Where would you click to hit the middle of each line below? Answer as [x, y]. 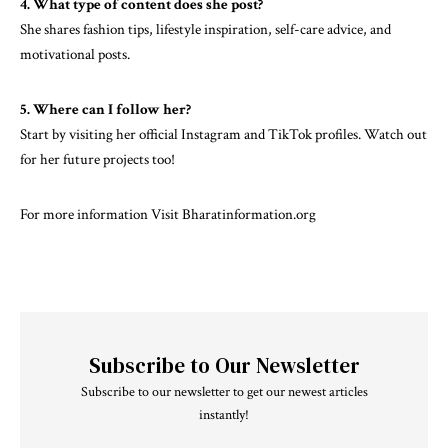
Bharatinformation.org [249, 214]
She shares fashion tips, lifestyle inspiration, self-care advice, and [205, 29]
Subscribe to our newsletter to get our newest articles [224, 391]
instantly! [224, 414]
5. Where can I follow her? [105, 109]
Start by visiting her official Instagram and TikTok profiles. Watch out [223, 134]
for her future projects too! [97, 159]
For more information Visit [101, 214]
